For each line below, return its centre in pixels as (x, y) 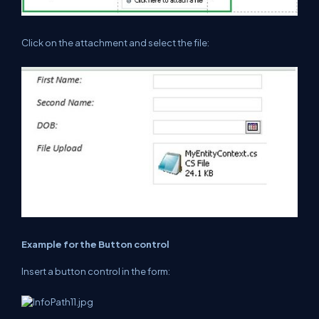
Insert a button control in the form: (96, 271)
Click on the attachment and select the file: (115, 43)
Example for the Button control (95, 244)
